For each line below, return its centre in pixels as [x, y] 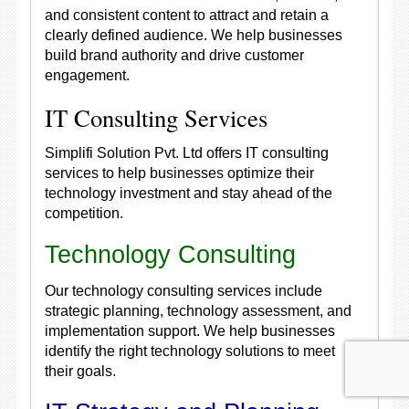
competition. [84, 213]
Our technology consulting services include [183, 291]
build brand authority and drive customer [174, 55]
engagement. [87, 75]
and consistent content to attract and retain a [186, 15]
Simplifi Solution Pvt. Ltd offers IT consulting [186, 153]
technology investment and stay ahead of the [188, 193]
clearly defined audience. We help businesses [193, 35]
